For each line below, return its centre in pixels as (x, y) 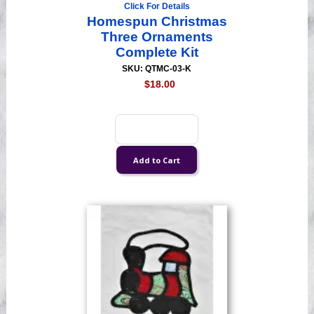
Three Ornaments (157, 37)
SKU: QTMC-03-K (157, 69)
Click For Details (157, 7)
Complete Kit (157, 53)
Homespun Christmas (157, 22)
